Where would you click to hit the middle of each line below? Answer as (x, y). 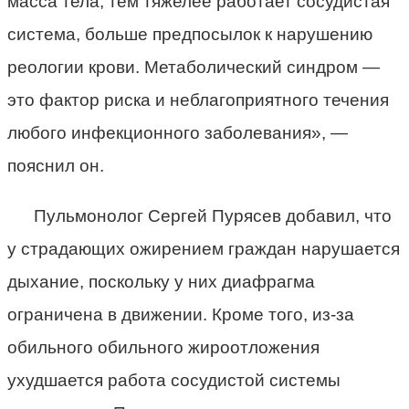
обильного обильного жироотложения (163, 347)
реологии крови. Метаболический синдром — (194, 67)
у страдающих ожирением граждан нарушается (204, 248)
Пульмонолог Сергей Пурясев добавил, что (212, 215)
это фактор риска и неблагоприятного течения (198, 100)
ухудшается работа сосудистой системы (174, 380)
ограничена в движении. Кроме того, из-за (181, 314)
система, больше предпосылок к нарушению (190, 34)
